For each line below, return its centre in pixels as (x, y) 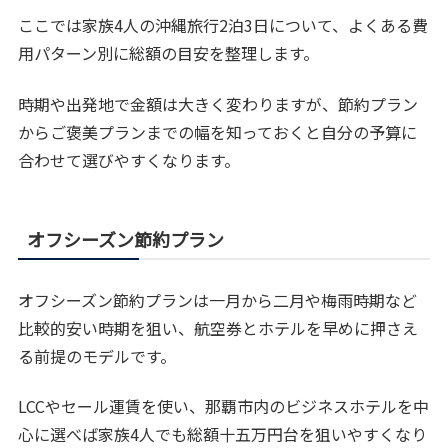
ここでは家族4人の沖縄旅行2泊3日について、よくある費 (223, 25)
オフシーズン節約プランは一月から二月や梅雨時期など (218, 299)
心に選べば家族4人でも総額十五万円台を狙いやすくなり (223, 433)
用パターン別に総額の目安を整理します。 (169, 53)
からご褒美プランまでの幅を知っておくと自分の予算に (218, 131)
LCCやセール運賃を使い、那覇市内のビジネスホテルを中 (224, 405)
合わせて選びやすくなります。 (129, 159)
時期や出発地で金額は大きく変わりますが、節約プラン (218, 103)
